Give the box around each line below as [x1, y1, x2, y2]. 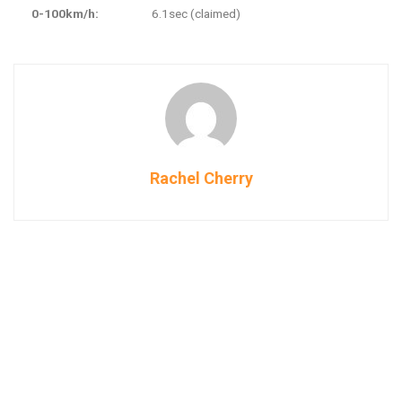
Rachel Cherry [149, 168, 253, 188]
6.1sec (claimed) [152, 5, 240, 21]
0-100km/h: [31, 5, 99, 21]
